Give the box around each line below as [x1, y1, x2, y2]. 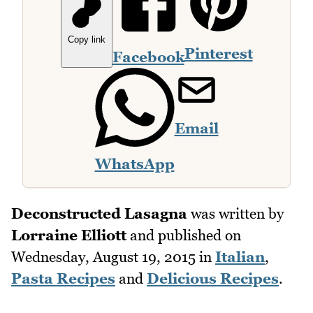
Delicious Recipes [147, 270, 279, 288]
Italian [215, 248, 265, 266]
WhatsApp [94, 155, 175, 173]
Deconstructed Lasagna [11, 205, 187, 223]
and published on [126, 226, 241, 245]
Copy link [67, 34, 105, 45]
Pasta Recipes [11, 270, 115, 288]
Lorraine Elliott [11, 226, 126, 245]
